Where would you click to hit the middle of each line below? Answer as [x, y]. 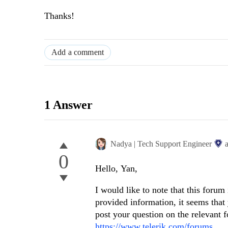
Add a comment [78, 52]
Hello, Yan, [116, 169]
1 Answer [68, 105]
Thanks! [59, 16]
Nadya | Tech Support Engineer [161, 144]
